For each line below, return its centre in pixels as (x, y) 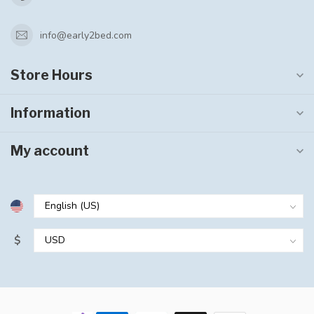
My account (50, 151)
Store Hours (52, 75)
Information (50, 113)
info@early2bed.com (86, 35)
